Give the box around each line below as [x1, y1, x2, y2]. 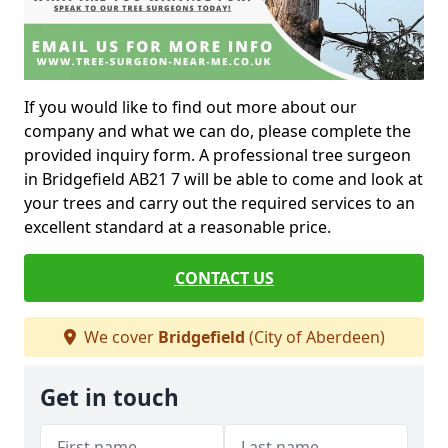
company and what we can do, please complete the [24, 120, 411, 143]
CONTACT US [174, 267, 274, 290]
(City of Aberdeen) [244, 326, 385, 349]
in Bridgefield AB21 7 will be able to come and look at [24, 168, 423, 191]
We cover [79, 326, 158, 349]
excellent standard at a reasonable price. [24, 216, 331, 239]
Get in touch [40, 382, 179, 414]
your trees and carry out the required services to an [24, 192, 415, 215]
